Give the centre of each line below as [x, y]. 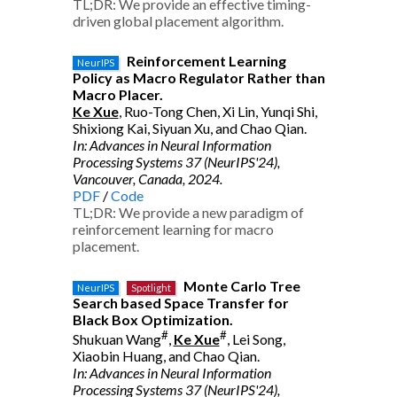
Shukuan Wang [117, 339]
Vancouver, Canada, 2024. [147, 179]
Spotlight [151, 288]
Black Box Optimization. [152, 319]
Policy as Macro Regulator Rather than [198, 78]
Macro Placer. [117, 94]
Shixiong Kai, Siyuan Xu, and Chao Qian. [189, 128]
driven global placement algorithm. [178, 21]
